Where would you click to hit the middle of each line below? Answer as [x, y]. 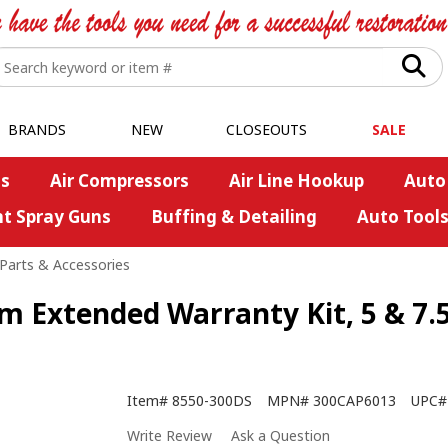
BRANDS [36, 129]
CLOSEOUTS [266, 129]
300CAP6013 [354, 401]
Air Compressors [119, 180]
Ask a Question [280, 436]
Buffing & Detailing [233, 216]
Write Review [169, 436]
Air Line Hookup [296, 180]
